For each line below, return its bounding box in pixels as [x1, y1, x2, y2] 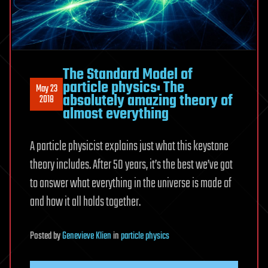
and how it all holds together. [30, 191, 141, 212]
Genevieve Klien [62, 228, 111, 244]
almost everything [63, 102, 169, 126]
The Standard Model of [63, 62, 193, 87]
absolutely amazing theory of [63, 89, 233, 113]
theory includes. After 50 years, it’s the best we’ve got [30, 154, 233, 175]
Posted [30, 228, 53, 244]
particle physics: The [63, 75, 184, 100]
